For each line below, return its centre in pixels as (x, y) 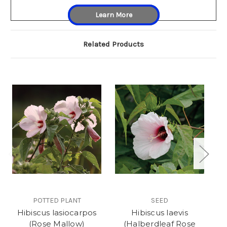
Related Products (113, 44)
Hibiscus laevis (160, 213)
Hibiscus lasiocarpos (57, 213)
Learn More (113, 15)
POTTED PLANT (57, 201)
